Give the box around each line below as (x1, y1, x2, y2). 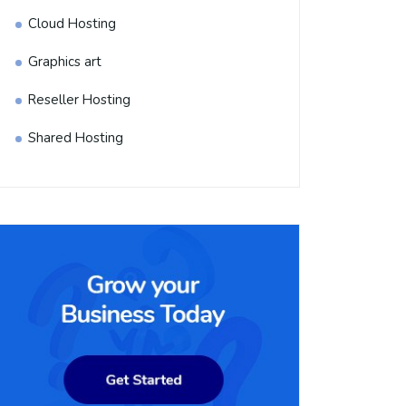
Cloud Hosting (28, 14, 116, 33)
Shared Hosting (28, 129, 123, 147)
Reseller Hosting (28, 91, 130, 109)
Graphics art (28, 53, 101, 71)
